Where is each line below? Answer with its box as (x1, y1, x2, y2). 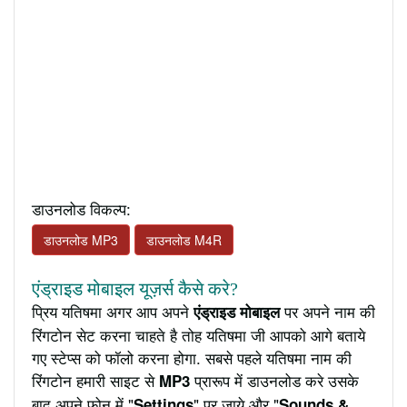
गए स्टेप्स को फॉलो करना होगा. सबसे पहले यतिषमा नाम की (32, 345, 352, 369)
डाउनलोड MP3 (44, 230, 118, 249)
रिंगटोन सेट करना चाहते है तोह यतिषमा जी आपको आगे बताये (32, 323, 365, 346)
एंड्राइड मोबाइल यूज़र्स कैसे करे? (32, 278, 238, 299)
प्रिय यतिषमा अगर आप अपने (32, 299, 194, 323)
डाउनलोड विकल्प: (32, 196, 131, 220)
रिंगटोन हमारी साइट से (32, 368, 159, 392)
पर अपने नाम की (280, 299, 375, 323)
